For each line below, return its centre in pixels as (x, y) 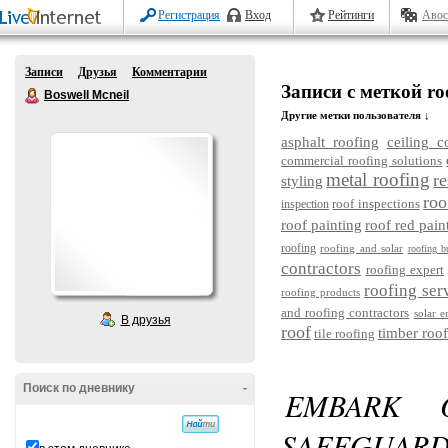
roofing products (320, 292)
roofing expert (405, 269)
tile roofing (344, 333)
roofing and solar (362, 248)
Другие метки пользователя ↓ (355, 115)
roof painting (321, 225)
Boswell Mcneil (86, 95)
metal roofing (378, 179)
